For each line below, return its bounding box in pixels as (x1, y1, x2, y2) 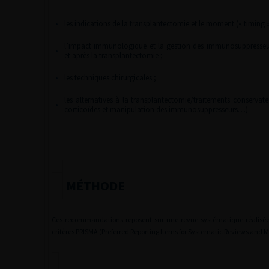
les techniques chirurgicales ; (64, 73, 156, 83)
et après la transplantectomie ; (64, 50, 163, 61)
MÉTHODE (66, 177, 125, 194)
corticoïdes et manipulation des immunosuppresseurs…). (64, 104, 250, 115)
